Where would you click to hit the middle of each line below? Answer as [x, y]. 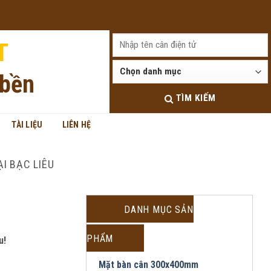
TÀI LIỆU [27, 124]
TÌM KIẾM [196, 98]
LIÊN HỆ [77, 124]
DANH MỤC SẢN [159, 210]
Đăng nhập [238, 15]
